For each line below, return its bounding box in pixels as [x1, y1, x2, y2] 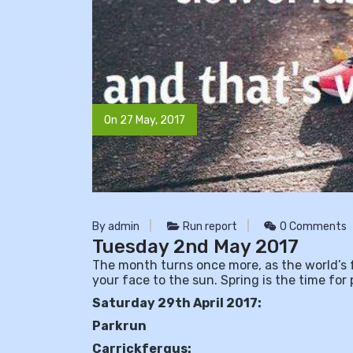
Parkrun [92, 318, 147, 333]
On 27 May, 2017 [104, 113, 185, 127]
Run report [182, 220, 237, 233]
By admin [92, 220, 139, 233]
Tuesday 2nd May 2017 [92, 236, 299, 258]
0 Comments [277, 220, 347, 233]
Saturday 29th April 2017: [92, 295, 262, 310]
